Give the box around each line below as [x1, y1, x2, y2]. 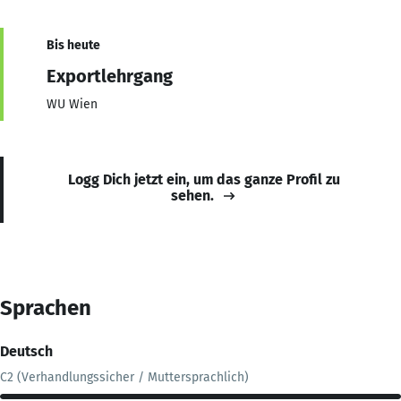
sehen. [171, 186, 214, 204]
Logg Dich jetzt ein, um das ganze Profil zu [68, 170, 340, 188]
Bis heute [47, 37, 100, 53]
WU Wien [47, 96, 98, 112]
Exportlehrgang [47, 64, 173, 87]
